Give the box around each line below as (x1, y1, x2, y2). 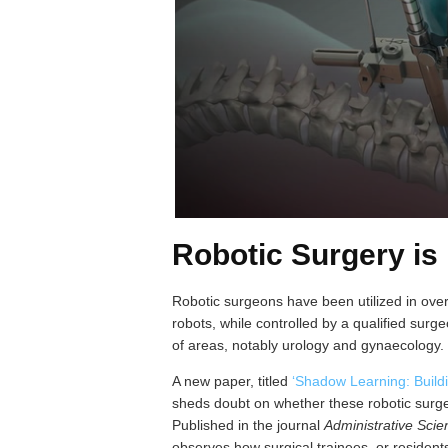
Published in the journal (172, 417, 324, 434)
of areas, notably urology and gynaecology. (172, 337, 444, 354)
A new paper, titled (172, 373, 292, 390)
